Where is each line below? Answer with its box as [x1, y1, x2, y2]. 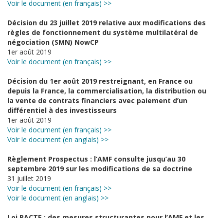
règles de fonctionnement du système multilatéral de [7, 28, 198, 37]
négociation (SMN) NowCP [7, 37, 99, 47]
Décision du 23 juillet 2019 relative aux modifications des [7, 18, 206, 27]
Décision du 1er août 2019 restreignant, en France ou [7, 76, 193, 86]
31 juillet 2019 [7, 174, 51, 183]
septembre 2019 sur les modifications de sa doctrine [7, 164, 192, 173]
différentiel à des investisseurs [7, 106, 117, 115]
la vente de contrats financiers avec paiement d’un [7, 96, 187, 105]
